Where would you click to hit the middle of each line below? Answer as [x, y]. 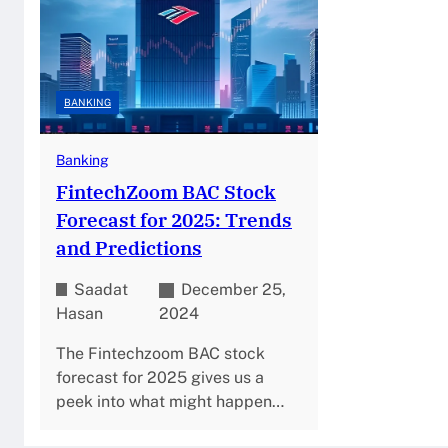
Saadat [101, 289]
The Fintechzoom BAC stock [160, 353]
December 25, [234, 289]
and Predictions [129, 247]
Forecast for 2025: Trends [174, 219]
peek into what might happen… [170, 401]
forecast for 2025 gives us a [160, 377]
